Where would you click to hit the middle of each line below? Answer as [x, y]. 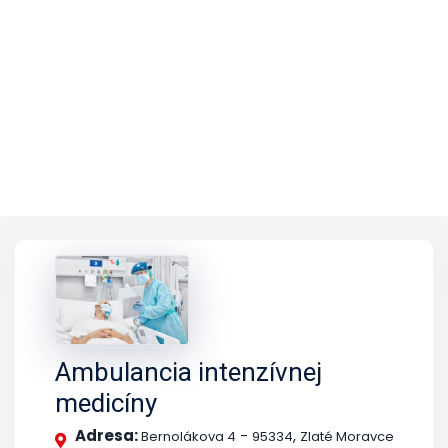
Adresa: [108, 435]
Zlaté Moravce [347, 436]
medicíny [106, 402]
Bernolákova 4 [188, 436]
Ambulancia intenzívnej [188, 371]
